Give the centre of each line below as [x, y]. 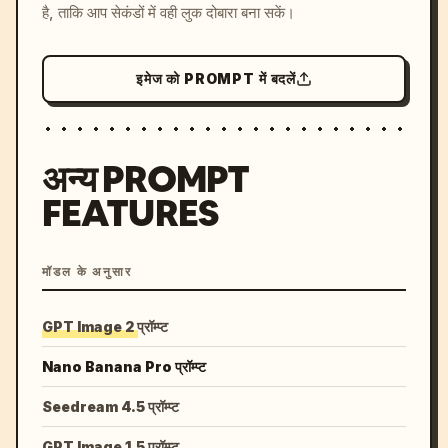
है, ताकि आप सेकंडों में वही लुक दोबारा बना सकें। [168, 12]
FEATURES [130, 213]
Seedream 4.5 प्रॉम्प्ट [110, 406]
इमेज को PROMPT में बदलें [216, 78]
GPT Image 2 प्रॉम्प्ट [105, 326]
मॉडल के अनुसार [87, 272]
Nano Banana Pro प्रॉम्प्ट [124, 366]
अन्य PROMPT [145, 179]
